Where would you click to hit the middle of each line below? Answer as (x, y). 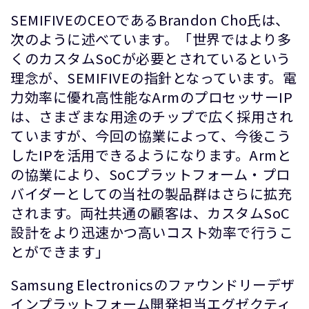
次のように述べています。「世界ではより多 (151, 39)
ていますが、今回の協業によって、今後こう (151, 136)
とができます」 (60, 251)
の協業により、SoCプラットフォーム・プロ (150, 174)
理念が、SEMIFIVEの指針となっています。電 (153, 78)
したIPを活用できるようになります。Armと (151, 155)
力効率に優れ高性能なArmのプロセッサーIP (151, 97)
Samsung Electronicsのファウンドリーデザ (153, 285)
